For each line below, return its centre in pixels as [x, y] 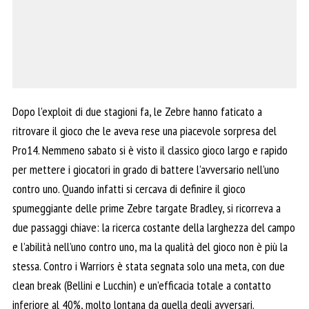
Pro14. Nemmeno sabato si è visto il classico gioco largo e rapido [150, 150]
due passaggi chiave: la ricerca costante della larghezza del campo [154, 227]
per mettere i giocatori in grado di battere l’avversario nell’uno [146, 169]
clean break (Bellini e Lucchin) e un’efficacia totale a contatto [142, 285]
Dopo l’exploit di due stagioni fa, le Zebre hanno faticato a [137, 111]
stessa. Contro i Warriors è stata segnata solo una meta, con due [149, 266]
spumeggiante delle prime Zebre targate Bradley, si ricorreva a [147, 208]
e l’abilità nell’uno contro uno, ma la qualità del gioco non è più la [150, 246]
